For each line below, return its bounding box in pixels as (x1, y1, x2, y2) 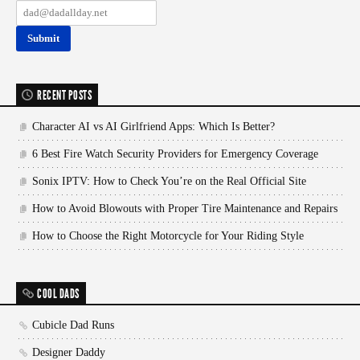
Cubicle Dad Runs (32, 318, 114, 331)
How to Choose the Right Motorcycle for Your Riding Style (32, 229, 304, 242)
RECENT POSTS (37, 87, 92, 103)
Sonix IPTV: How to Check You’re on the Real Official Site (32, 174, 306, 187)
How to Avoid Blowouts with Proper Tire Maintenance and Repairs (32, 202, 337, 215)
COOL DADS (37, 285, 80, 301)
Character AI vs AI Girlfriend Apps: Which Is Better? (32, 120, 275, 133)
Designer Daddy (32, 346, 105, 358)
